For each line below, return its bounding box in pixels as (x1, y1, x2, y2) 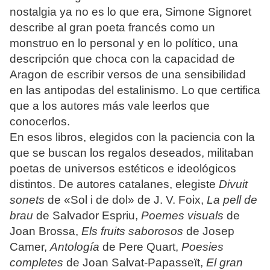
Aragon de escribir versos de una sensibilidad (10, 68, 246, 81)
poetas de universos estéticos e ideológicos (10, 162, 236, 175)
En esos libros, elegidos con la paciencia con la (10, 131, 255, 144)
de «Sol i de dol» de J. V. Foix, (45, 193, 207, 207)
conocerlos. (10, 115, 70, 128)
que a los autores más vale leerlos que (10, 99, 210, 113)
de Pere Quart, (99, 240, 181, 254)
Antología (50, 240, 99, 254)
